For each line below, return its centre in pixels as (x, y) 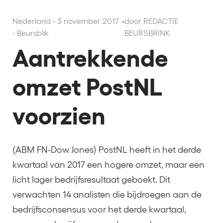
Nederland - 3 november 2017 (66, 21)
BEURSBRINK (148, 33)
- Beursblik (31, 33)
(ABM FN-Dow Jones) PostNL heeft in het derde (107, 150)
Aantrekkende (90, 58)
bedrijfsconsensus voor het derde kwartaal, (99, 210)
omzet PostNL (87, 87)
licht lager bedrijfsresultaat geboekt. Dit (91, 180)
